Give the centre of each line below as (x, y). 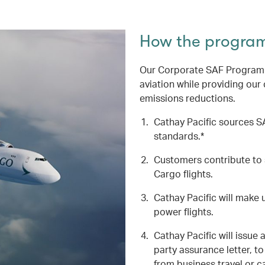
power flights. (183, 211)
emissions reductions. (188, 98)
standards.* (179, 136)
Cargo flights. (183, 174)
